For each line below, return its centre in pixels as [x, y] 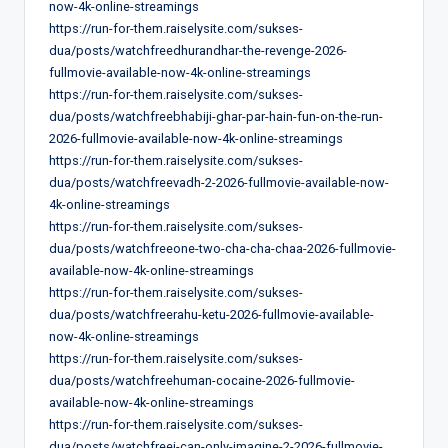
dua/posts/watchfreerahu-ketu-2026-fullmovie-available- [211, 314]
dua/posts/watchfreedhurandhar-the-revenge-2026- [198, 50]
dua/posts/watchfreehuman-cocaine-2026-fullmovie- [202, 380]
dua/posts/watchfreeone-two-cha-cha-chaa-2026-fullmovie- [222, 248]
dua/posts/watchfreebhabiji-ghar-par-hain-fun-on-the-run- [216, 116]
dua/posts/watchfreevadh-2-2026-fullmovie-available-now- [219, 182]
